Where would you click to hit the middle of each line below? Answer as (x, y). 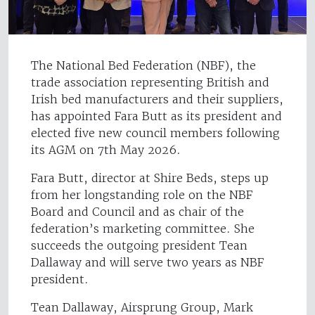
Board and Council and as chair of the (137, 212)
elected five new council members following (155, 133)
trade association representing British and (150, 83)
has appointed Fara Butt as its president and (156, 116)
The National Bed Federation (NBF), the (143, 66)
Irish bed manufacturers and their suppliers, (157, 99)
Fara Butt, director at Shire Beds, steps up (150, 178)
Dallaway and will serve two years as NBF (147, 263)
